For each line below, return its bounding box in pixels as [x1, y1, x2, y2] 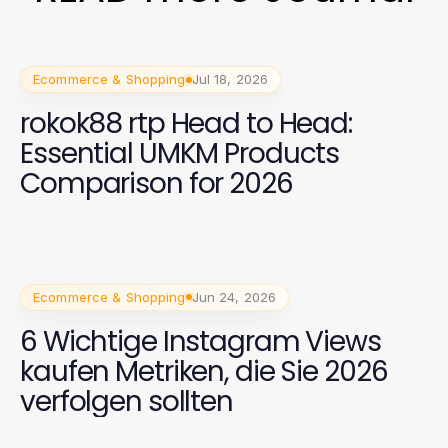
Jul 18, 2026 [191, 71, 269, 87]
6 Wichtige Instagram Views [20, 321, 381, 361]
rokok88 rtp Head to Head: [20, 104, 352, 143]
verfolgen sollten [20, 381, 233, 421]
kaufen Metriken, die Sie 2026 [20, 351, 388, 391]
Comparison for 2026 [20, 164, 293, 203]
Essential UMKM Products [20, 134, 340, 173]
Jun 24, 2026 [191, 288, 277, 305]
